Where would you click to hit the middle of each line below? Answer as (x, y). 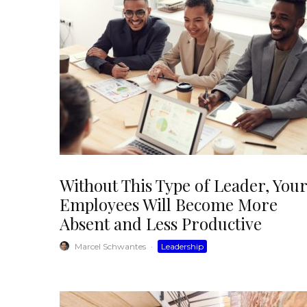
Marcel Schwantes (110, 246)
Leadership (182, 246)
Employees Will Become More (169, 204)
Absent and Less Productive (161, 223)
